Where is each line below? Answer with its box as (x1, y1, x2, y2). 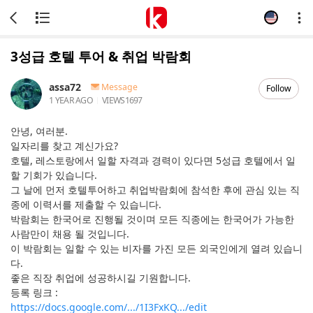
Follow (266, 82, 291, 94)
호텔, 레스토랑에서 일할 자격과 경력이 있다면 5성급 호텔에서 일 (10, 154, 296, 167)
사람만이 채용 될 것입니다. (10, 227, 129, 240)
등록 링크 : (10, 286, 58, 299)
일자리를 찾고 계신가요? (10, 139, 118, 152)
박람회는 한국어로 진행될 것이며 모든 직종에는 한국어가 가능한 (10, 212, 294, 226)
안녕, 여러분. (10, 124, 68, 138)
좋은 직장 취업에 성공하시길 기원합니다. (10, 271, 191, 284)
